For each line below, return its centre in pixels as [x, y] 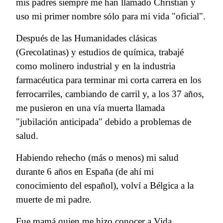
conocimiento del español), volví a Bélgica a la [105, 186]
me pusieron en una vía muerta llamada [90, 108]
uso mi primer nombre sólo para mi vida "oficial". [111, 16]
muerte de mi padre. [54, 200]
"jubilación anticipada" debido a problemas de [104, 122]
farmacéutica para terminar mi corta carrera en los [109, 80]
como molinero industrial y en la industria [96, 66]
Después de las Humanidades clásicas [86, 38]
